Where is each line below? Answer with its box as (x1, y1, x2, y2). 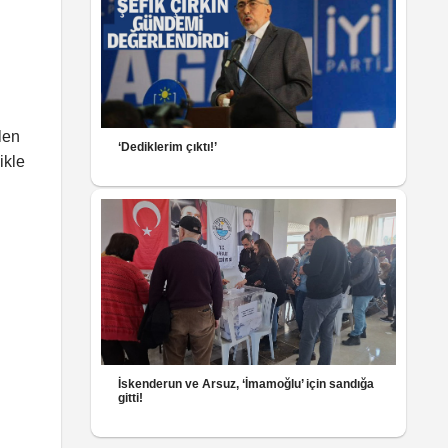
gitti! (118, 391, 144, 404)
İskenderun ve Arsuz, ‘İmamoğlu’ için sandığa (118, 377, 375, 390)
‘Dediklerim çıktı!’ (118, 140, 218, 153)
